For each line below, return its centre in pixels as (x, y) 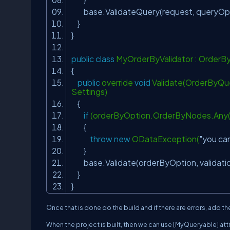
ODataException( (165, 139)
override (117, 82)
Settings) (91, 92)
